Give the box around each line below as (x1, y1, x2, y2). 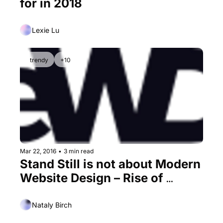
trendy (30, 56, 48, 64)
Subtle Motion (20, 185, 102, 200)
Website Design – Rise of (20, 171, 163, 186)
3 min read (64, 147, 94, 155)
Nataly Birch (32, 200, 72, 209)
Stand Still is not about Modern (20, 157, 201, 172)
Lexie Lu (32, 25, 59, 34)
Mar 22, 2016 (20, 147, 56, 155)
